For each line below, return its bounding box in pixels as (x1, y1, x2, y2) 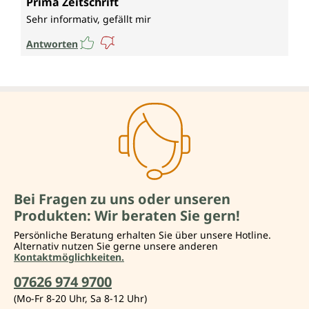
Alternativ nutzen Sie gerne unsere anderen (14, 239, 218, 253)
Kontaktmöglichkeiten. (14, 250, 124, 264)
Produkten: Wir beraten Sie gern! (14, 206, 240, 226)
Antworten (26, 37, 78, 50)
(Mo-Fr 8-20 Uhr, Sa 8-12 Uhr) (14, 292, 147, 306)
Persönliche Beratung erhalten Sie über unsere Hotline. (14, 228, 271, 242)
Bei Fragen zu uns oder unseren (14, 190, 230, 209)
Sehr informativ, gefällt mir (26, 12, 151, 26)
